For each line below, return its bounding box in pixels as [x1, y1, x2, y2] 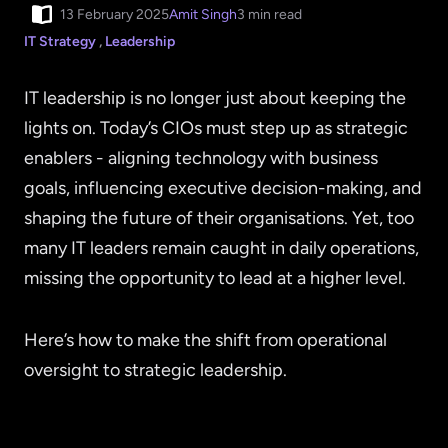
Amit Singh [169, 5, 237, 23]
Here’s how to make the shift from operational [24, 329, 387, 352]
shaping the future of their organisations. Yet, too [24, 207, 414, 230]
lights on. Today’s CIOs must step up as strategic [24, 117, 408, 140]
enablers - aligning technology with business [24, 147, 378, 170]
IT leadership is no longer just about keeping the [24, 87, 406, 110]
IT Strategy [24, 33, 96, 51]
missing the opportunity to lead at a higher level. [24, 267, 406, 290]
